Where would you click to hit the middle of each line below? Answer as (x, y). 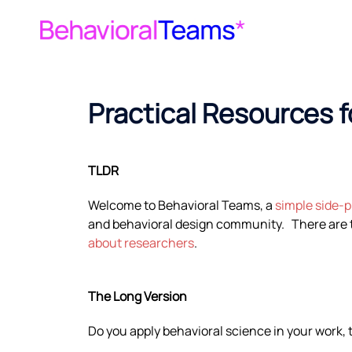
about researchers (141, 242)
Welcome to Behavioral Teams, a (181, 205)
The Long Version (137, 296)
